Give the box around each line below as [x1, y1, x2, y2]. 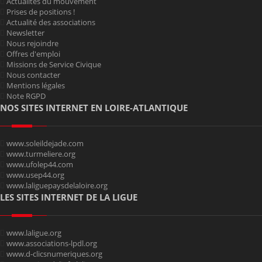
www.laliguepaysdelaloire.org [6, 180, 108, 191]
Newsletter [6, 27, 44, 39]
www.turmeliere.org [6, 149, 75, 160]
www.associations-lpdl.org [6, 238, 97, 249]
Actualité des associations [6, 17, 95, 28]
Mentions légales [6, 80, 65, 91]
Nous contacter [6, 70, 60, 81]
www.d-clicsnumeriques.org [6, 249, 102, 260]
